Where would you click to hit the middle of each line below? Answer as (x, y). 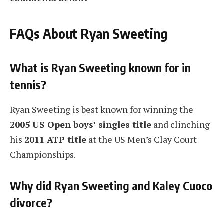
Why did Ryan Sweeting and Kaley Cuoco (111, 186)
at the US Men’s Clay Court (142, 139)
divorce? (31, 203)
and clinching (181, 124)
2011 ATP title (55, 139)
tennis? (28, 84)
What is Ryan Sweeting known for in (100, 67)
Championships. (43, 154)
